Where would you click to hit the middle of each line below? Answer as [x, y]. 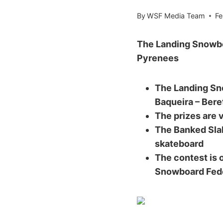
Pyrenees [158, 58]
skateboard [179, 144]
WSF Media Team [176, 16]
